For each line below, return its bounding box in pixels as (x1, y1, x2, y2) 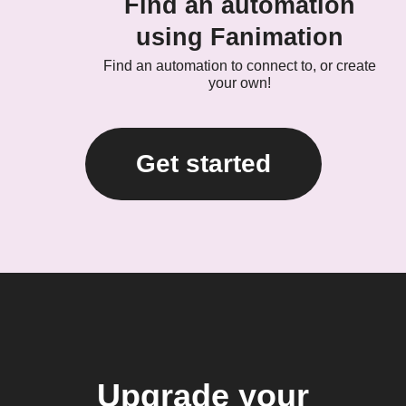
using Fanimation (135, 24, 343, 52)
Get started (135, 150, 271, 179)
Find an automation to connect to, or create (102, 58, 376, 74)
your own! (208, 75, 271, 92)
